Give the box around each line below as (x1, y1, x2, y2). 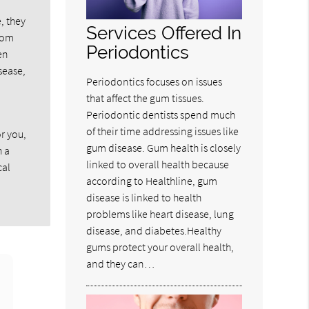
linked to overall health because (86, 157, 230, 172)
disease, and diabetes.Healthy (86, 223, 222, 238)
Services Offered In (86, 22, 242, 44)
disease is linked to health (86, 190, 202, 205)
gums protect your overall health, (86, 240, 235, 255)
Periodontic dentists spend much (86, 108, 236, 122)
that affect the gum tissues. (86, 91, 205, 106)
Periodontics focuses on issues (86, 74, 223, 89)
